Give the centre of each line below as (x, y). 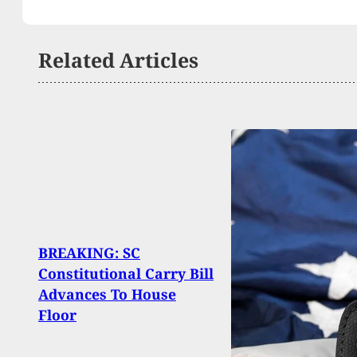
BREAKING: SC (89, 252)
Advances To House (107, 294)
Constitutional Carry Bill (126, 273)
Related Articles (118, 60)
